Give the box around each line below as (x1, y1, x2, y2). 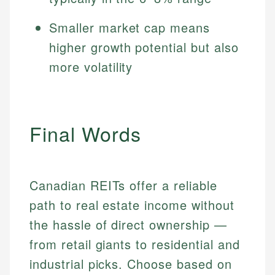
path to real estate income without (29, 196, 234, 214)
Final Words (29, 119, 141, 148)
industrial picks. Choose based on (29, 255, 232, 273)
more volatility (49, 58, 133, 76)
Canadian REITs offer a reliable (29, 176, 217, 195)
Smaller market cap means (49, 18, 211, 37)
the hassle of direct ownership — (29, 215, 227, 234)
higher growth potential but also (49, 38, 239, 56)
